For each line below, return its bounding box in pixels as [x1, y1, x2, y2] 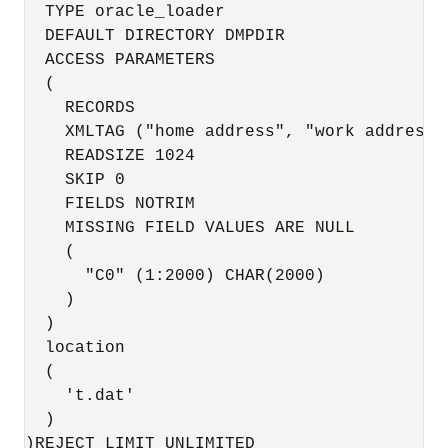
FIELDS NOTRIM [25, 194, 195, 213]
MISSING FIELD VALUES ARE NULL [25, 218, 355, 237]
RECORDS [25, 98, 135, 117]
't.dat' [25, 386, 135, 405]
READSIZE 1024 [25, 146, 195, 165]
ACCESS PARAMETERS [25, 50, 215, 69]
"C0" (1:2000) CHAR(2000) [25, 266, 325, 285]
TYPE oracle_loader [25, 2, 225, 21]
